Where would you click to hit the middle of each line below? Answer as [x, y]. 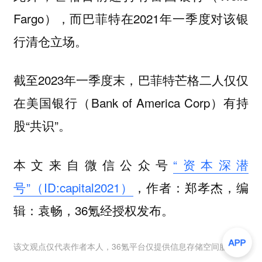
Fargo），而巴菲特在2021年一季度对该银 [131, 18]
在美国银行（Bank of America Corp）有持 [131, 103]
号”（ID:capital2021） [73, 187]
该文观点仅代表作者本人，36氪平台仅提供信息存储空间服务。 [128, 246]
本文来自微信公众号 [93, 164]
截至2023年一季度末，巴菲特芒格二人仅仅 [131, 80]
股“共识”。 [42, 125]
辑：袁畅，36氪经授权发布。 [93, 210]
